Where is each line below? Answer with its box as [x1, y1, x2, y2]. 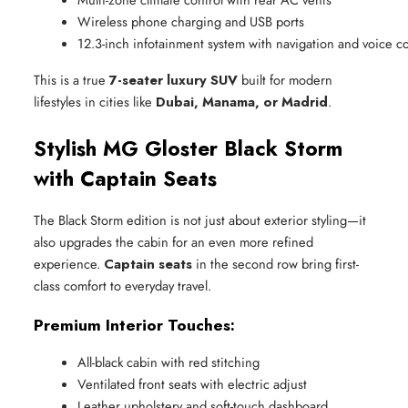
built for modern [238, 70, 332, 90]
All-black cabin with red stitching [77, 352, 260, 372]
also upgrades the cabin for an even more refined [34, 232, 313, 252]
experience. [34, 254, 104, 274]
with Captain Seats [34, 164, 217, 194]
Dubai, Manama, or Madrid [156, 92, 328, 112]
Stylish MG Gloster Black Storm [34, 134, 342, 164]
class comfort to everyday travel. [34, 276, 211, 296]
